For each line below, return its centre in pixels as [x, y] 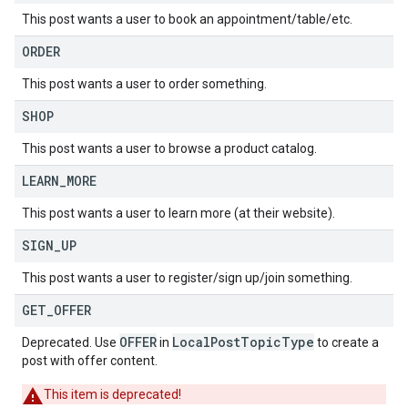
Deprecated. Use [71, 342]
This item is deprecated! [112, 394]
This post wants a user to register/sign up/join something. [187, 278]
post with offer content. [90, 361]
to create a [347, 342]
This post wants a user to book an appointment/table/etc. [187, 19]
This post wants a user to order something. [144, 84]
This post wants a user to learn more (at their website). [178, 213]
